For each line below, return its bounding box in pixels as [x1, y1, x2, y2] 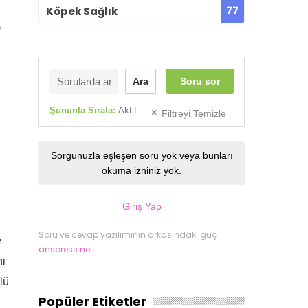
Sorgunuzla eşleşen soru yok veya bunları [50, 150, 233, 162]
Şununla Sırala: [49, 105, 118, 116]
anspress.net [38, 243, 93, 256]
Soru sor [180, 76, 220, 87]
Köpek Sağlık [46, 3, 118, 19]
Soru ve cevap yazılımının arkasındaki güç [38, 229, 217, 241]
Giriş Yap [122, 201, 162, 212]
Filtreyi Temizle [162, 108, 226, 120]
